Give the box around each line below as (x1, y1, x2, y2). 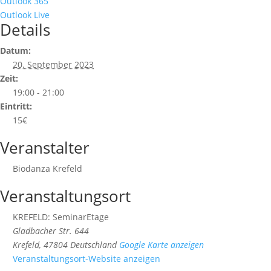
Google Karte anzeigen (119, 239, 204, 251)
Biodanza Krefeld (13, 163, 82, 175)
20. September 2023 (13, 59, 94, 71)
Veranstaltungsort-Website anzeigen (13, 253, 160, 265)
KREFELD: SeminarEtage (13, 211, 109, 223)
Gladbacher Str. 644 (13, 225, 89, 237)
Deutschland (70, 239, 117, 251)
